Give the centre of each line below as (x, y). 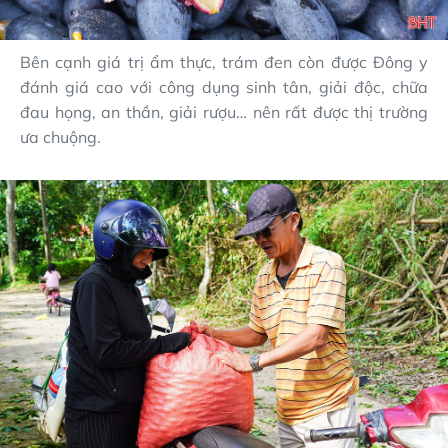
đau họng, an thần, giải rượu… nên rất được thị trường (224, 111)
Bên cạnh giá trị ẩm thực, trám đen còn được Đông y (224, 61)
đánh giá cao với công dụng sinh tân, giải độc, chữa (224, 86)
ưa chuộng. (60, 136)
